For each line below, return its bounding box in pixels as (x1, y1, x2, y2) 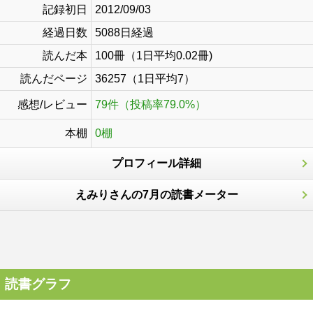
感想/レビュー (17, 99, 87, 110)
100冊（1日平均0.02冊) (95, 50, 212, 61)
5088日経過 (95, 27, 154, 38)
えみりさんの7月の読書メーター (75, 189, 238, 201)
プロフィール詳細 (112, 157, 201, 169)
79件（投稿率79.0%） (95, 99, 206, 110)
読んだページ (20, 73, 87, 85)
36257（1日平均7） (95, 73, 195, 85)
